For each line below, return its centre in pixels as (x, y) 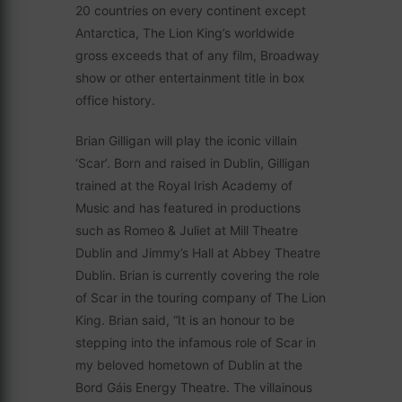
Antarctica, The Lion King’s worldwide (185, 33)
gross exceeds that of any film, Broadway (197, 55)
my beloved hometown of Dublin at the (189, 365)
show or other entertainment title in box (190, 78)
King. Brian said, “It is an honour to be (185, 320)
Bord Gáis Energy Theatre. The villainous (194, 387)
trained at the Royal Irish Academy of (184, 185)
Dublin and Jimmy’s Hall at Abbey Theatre (198, 253)
